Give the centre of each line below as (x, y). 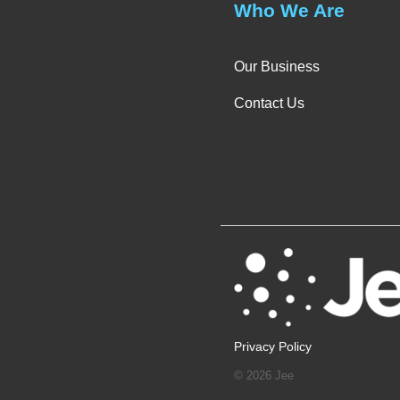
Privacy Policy (273, 347)
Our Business (277, 67)
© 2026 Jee (264, 376)
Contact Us (269, 104)
